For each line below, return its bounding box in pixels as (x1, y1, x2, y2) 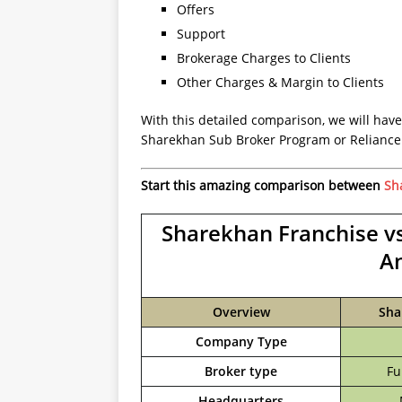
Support (177, 25, 225, 42)
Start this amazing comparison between (141, 177, 384, 194)
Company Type (195, 333, 287, 350)
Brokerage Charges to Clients (177, 49, 351, 66)
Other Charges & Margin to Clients (177, 74, 384, 91)
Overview (212, 303, 270, 320)
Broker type (205, 363, 277, 380)
